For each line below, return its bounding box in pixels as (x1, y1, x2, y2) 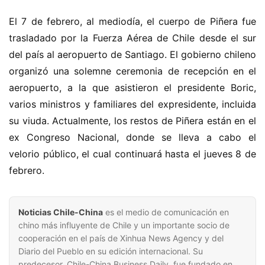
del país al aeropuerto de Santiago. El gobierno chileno (9, 49, 256, 60)
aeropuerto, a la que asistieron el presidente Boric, (9, 82, 256, 93)
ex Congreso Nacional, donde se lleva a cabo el (9, 131, 256, 143)
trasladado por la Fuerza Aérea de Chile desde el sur (9, 32, 256, 44)
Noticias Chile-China (18, 207, 103, 217)
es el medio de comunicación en (103, 207, 229, 217)
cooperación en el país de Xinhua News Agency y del (18, 233, 224, 243)
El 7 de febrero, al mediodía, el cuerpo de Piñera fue (9, 15, 256, 27)
